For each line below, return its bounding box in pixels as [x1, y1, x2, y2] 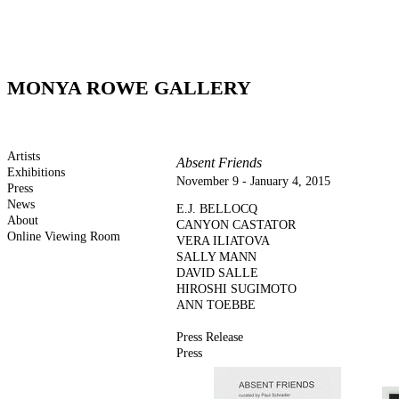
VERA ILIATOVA [176, 234, 270, 248]
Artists [7, 150, 40, 163]
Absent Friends [176, 155, 262, 170]
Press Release [176, 330, 243, 344]
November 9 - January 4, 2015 [176, 175, 330, 188]
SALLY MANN [176, 250, 256, 264]
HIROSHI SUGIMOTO [176, 282, 297, 296]
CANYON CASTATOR [176, 218, 296, 232]
